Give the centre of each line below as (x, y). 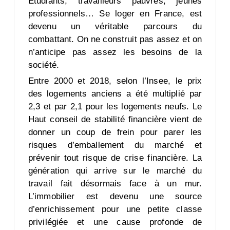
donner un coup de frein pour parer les (115, 132)
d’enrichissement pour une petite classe (115, 209)
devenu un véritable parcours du (115, 27)
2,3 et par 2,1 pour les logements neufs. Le (115, 107)
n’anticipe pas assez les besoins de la (115, 52)
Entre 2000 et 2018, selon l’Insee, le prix (115, 81)
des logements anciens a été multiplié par (115, 94)
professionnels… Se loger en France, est (115, 14)
